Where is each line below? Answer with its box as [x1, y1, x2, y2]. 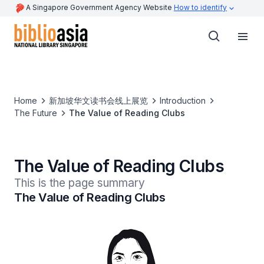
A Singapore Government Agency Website [26, 3, 174, 12]
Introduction [160, 95, 206, 105]
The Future [14, 108, 57, 118]
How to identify [174, 3, 227, 12]
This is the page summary [14, 176, 145, 190]
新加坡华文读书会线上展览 [49, 95, 148, 105]
